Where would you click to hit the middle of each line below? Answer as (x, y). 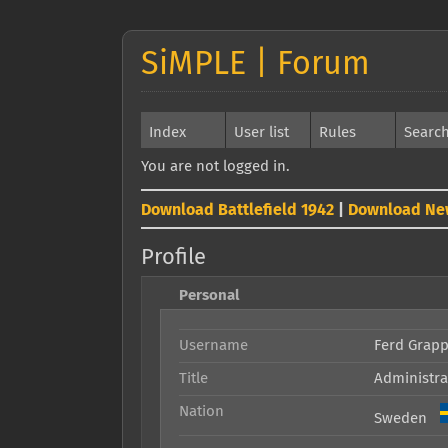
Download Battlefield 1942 (237, 210)
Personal (209, 295)
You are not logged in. (215, 166)
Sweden (406, 418)
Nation (201, 411)
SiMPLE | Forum (255, 65)
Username (213, 345)
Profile (173, 258)
